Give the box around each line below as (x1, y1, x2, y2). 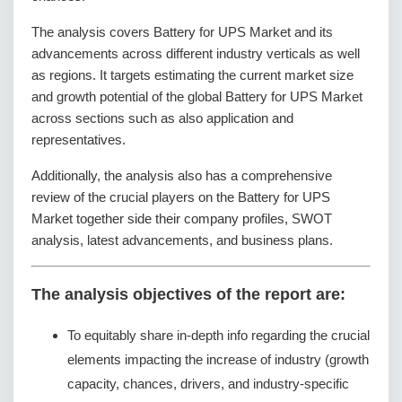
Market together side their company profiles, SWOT (31, 210, 332, 226)
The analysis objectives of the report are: (31, 285, 345, 304)
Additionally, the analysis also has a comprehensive (31, 167, 332, 183)
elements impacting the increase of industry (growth (67, 351, 369, 367)
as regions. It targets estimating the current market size (31, 66, 354, 83)
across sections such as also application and (31, 109, 293, 126)
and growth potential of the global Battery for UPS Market (31, 88, 363, 104)
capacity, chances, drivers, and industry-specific (67, 375, 349, 391)
